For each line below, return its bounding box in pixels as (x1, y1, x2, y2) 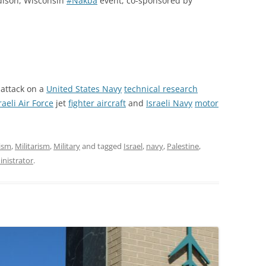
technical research (124, 83, 198, 94)
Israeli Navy (146, 97, 192, 109)
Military (53, 141, 80, 151)
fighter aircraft (68, 97, 126, 109)
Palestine (167, 141, 199, 151)
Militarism (15, 141, 50, 151)
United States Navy (46, 83, 122, 94)
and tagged (80, 141, 123, 151)
